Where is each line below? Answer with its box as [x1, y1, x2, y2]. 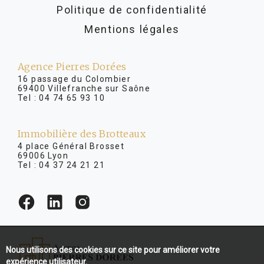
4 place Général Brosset [18, 141, 153, 151]
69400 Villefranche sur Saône [18, 84, 151, 93]
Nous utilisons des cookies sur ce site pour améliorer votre [6, 245, 220, 255]
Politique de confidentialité [57, 4, 207, 16]
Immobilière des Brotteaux [18, 128, 146, 140]
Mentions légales [84, 23, 180, 35]
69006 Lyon [18, 151, 68, 160]
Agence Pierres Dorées [18, 61, 127, 72]
